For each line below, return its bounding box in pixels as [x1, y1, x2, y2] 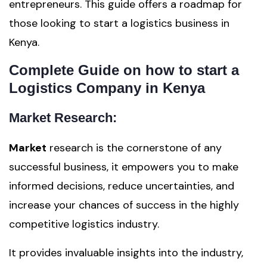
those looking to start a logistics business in [9, 16, 229, 30]
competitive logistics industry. [9, 217, 159, 231]
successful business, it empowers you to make [9, 160, 238, 174]
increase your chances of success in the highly [9, 198, 239, 212]
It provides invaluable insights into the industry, [9, 246, 243, 260]
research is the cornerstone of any [46, 141, 222, 155]
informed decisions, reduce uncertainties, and [9, 179, 234, 193]
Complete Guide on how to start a [9, 62, 239, 78]
